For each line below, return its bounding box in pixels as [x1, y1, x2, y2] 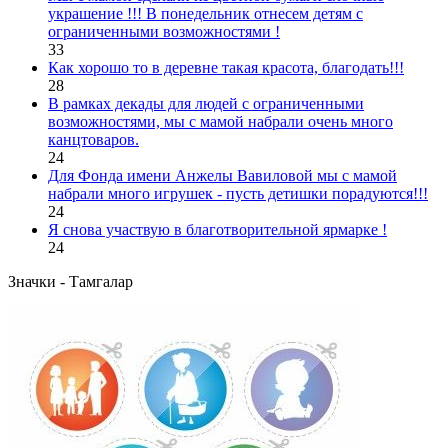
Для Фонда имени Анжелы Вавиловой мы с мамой [48, 167, 397, 184]
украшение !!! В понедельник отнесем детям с [48, 5, 363, 22]
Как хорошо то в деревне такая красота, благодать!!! [48, 59, 404, 76]
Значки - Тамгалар [8, 273, 133, 290]
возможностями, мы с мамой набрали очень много [48, 113, 393, 130]
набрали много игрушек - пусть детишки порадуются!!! [48, 185, 428, 202]
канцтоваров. [48, 131, 139, 148]
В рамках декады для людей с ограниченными [48, 95, 364, 112]
